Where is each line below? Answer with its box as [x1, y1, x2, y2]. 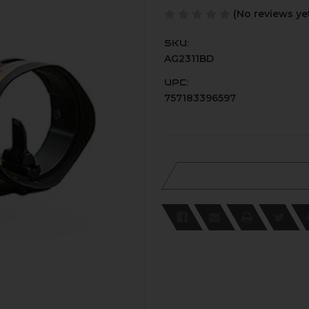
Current [169, 154, 212, 167]
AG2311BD [164, 52, 214, 65]
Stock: [169, 168, 203, 180]
